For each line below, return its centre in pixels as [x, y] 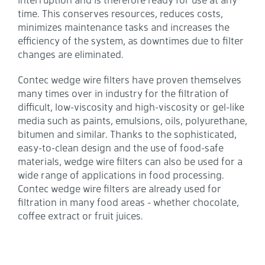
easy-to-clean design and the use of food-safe [121, 148]
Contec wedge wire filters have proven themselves [130, 80]
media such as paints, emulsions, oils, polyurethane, [132, 120]
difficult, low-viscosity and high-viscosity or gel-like [131, 107]
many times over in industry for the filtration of [123, 93]
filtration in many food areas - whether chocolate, [128, 202]
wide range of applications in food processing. [121, 175]
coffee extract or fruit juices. [80, 216]
